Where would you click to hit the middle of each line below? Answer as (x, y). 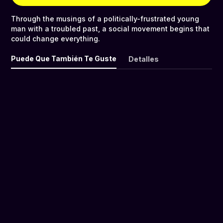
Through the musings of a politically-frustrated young (105, 19)
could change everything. (56, 39)
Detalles (144, 59)
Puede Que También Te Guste (64, 59)
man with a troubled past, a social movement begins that (110, 29)
